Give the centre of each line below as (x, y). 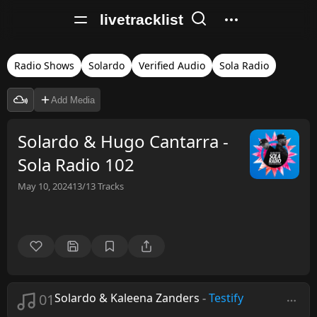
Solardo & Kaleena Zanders (127, 298)
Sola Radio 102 (76, 165)
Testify (226, 298)
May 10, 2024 (45, 186)
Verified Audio (172, 65)
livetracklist (142, 19)
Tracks (110, 186)
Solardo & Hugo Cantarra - (123, 141)
